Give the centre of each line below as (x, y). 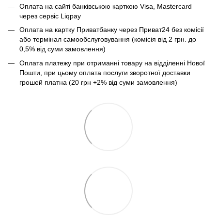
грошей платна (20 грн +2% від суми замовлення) (98, 82)
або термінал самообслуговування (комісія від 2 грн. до (108, 39)
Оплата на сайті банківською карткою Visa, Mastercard (106, 6)
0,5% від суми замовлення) (62, 49)
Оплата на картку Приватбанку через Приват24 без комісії (112, 30)
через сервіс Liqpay (50, 16)
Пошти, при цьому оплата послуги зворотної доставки (105, 72)
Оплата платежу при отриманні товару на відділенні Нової (112, 63)
